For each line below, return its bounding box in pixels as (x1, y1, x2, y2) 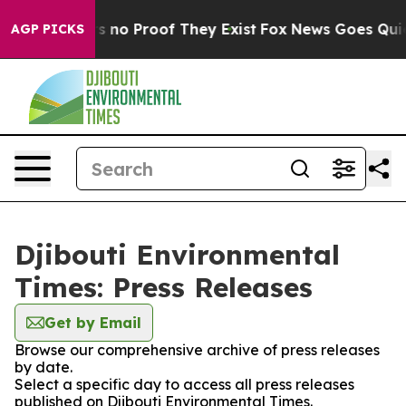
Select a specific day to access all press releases (14, 375, 354, 393)
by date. (14, 358, 72, 376)
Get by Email (44, 314, 141, 332)
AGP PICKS (11, 21, 84, 37)
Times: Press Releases (14, 270, 313, 304)
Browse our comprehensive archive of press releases (14, 341, 380, 359)
